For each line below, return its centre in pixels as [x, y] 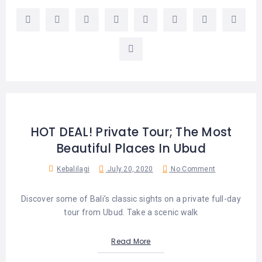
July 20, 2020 [129, 169]
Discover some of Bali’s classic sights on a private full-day [131, 199]
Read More [131, 241]
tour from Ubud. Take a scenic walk [131, 212]
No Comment [192, 169]
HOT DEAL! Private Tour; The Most [131, 132]
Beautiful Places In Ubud [131, 148]
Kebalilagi [73, 169]
